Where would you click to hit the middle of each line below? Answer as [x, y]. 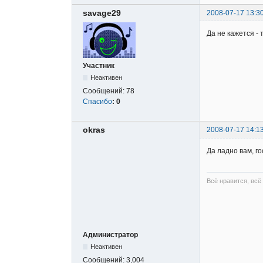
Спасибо [97, 102]
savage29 [102, 13]
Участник [99, 66]
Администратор [110, 235]
